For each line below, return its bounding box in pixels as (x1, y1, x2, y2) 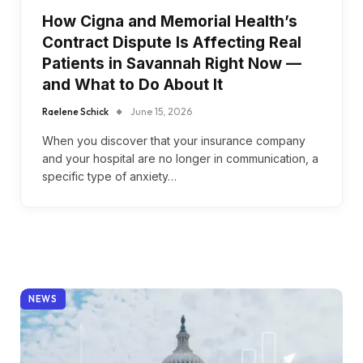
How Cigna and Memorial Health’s (42, 11, 297, 31)
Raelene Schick (42, 105, 109, 117)
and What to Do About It (42, 75, 223, 94)
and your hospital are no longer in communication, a (42, 151, 318, 165)
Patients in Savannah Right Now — (42, 53, 301, 73)
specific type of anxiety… (42, 169, 177, 183)
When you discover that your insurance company (42, 133, 305, 147)
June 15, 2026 (130, 105, 192, 117)
